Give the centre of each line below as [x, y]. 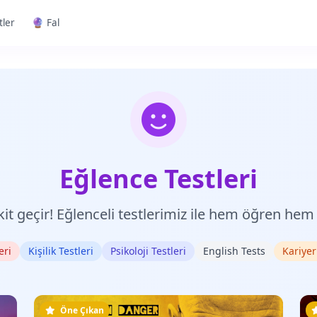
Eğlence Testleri [158, 179]
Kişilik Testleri [60, 251]
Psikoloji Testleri [148, 251]
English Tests [234, 251]
